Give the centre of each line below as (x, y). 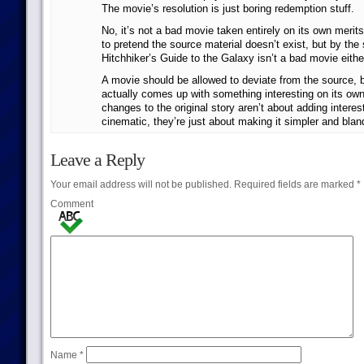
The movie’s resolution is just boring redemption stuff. (227, 9)
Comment (71, 204)
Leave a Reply (97, 160)
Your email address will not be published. (141, 184)
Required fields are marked (294, 184)
